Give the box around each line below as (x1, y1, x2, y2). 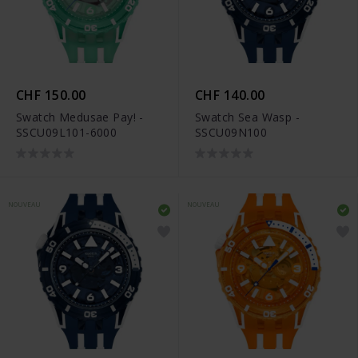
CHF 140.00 (195, 86, 265, 105)
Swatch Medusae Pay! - (16, 109, 144, 125)
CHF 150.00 (16, 86, 86, 105)
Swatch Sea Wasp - (195, 109, 300, 125)
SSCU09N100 (195, 125, 268, 141)
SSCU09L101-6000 (16, 125, 117, 141)
